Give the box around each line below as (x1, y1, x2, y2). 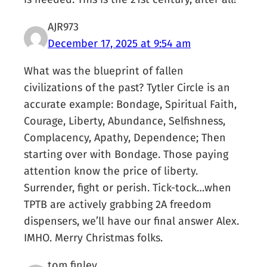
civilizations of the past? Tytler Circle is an (24, 81, 231, 95)
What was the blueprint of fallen (24, 64, 184, 78)
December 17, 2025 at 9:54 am (48, 37, 191, 51)
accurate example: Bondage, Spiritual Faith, (24, 98, 237, 111)
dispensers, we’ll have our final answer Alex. (24, 215, 240, 228)
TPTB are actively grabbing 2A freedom (24, 198, 212, 212)
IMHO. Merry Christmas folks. (24, 231, 163, 245)
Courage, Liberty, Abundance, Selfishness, (24, 114, 226, 128)
